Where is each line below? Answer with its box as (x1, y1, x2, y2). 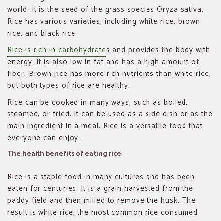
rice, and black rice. (7, 27, 77, 39)
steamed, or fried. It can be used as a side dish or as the (7, 108, 213, 120)
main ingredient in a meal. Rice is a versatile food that (7, 119, 203, 132)
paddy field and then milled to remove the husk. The (7, 194, 196, 207)
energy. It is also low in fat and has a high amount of (7, 55, 199, 68)
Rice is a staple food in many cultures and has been (7, 170, 195, 183)
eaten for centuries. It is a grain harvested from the (7, 182, 193, 195)
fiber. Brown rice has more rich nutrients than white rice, (7, 67, 211, 80)
